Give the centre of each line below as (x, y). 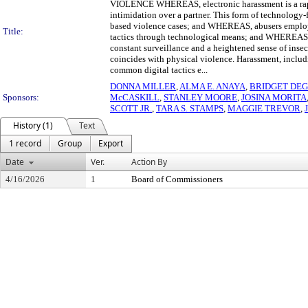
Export (111, 143)
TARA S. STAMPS (190, 108)
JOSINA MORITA (274, 97)
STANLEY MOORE (200, 97)
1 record (25, 143)
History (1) (33, 125)
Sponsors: (21, 97)
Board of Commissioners (177, 179)
